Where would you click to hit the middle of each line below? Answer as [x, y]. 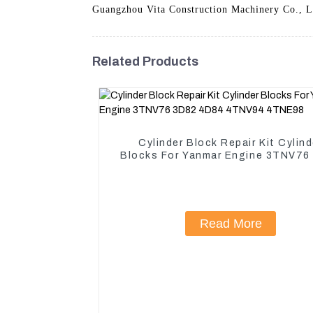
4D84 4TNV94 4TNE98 [231, 168]
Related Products [145, 61]
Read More [231, 223]
